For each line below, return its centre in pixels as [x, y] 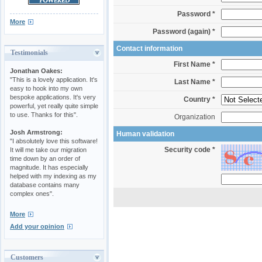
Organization [195, 117]
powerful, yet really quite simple [54, 106]
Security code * [190, 150]
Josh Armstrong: [36, 132]
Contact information [149, 49]
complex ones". [32, 193]
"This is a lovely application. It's [54, 79]
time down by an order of [45, 158]
